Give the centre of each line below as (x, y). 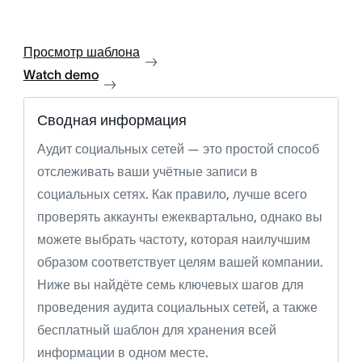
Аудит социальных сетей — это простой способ (178, 149)
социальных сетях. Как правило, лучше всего (172, 194)
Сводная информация (112, 120)
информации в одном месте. (122, 352)
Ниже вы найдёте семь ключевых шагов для (170, 284)
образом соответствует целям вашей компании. (180, 262)
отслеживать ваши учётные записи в (147, 171)
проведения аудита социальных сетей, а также (177, 307)
